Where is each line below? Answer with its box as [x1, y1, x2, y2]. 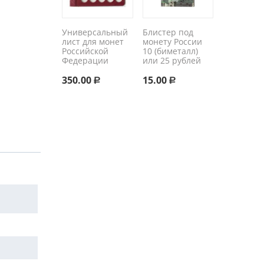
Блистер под [143, 27, 194, 38]
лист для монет [62, 36, 124, 47]
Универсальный [62, 27, 128, 38]
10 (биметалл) [143, 45, 199, 57]
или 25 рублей [143, 55, 202, 66]
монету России [143, 36, 203, 47]
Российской [62, 45, 109, 57]
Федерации [62, 55, 109, 66]
